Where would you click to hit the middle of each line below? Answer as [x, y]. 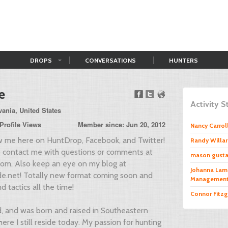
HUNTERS [183, 60]
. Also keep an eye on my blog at [69, 164]
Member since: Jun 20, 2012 [122, 124]
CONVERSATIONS [110, 60]
